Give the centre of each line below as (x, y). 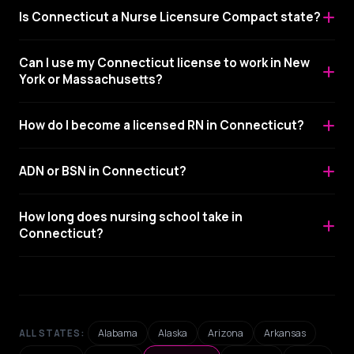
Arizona (226, 333)
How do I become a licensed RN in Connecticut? (162, 125)
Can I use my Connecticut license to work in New (164, 63)
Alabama (118, 333)
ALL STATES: (52, 333)
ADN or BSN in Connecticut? (103, 171)
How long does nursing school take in (131, 217)
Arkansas (285, 333)
